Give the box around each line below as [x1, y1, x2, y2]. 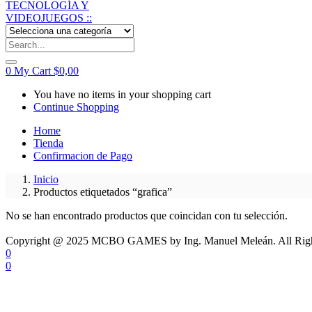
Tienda [33, 136, 63, 149]
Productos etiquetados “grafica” [33, 185, 172, 198]
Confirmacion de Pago [33, 149, 132, 162]
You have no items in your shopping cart [33, 88, 211, 100]
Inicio [33, 173, 58, 185]
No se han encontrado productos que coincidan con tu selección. [6, 209, 288, 221]
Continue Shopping [33, 100, 119, 113]
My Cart [14, 64, 54, 77]
